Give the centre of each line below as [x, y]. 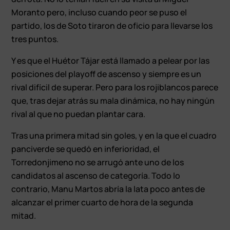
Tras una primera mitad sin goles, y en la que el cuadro [114, 135]
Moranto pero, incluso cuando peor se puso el [99, 12]
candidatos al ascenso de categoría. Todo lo [96, 175]
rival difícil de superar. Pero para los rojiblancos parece [115, 87]
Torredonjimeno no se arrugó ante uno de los [98, 162]
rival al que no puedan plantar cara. [79, 114]
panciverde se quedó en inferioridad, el [86, 149]
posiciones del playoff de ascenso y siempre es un [107, 74]
